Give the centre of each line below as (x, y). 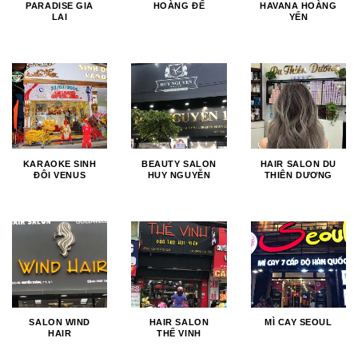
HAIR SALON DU (298, 164)
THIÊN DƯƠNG (298, 175)
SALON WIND (60, 322)
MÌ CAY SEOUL (298, 322)
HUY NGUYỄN (179, 175)
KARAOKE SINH (60, 164)
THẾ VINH (179, 334)
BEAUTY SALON (179, 164)
